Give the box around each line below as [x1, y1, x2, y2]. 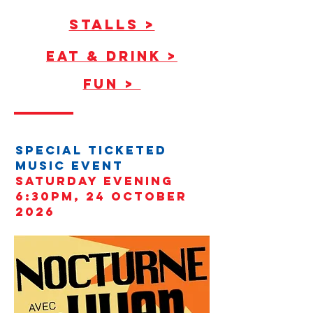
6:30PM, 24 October [15, 189, 187, 204]
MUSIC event [15, 158, 124, 173]
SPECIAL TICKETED [15, 143, 167, 158]
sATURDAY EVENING [15, 173, 173, 189]
